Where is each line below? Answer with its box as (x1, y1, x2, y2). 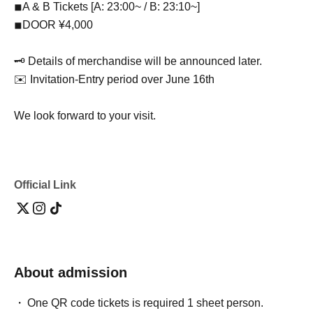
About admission (14, 264, 127, 280)
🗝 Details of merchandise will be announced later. (14, 54, 262, 67)
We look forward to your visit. (14, 109, 156, 122)
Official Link (14, 178, 76, 191)
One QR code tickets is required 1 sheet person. (27, 296, 264, 309)
